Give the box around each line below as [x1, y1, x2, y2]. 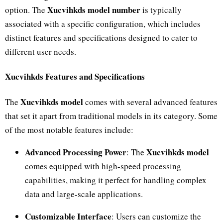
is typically [140, 3, 182, 15]
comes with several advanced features [83, 96, 218, 108]
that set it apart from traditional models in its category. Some [5, 110, 218, 122]
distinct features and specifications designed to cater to [5, 31, 198, 43]
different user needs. [5, 45, 76, 57]
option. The [5, 3, 47, 15]
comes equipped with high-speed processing [25, 160, 181, 172]
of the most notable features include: [5, 124, 133, 136]
